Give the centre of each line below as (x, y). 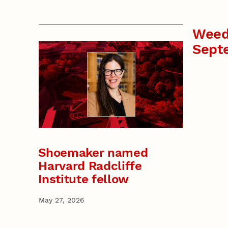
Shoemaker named (93, 152)
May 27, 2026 (61, 200)
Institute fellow (84, 179)
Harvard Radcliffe (90, 166)
